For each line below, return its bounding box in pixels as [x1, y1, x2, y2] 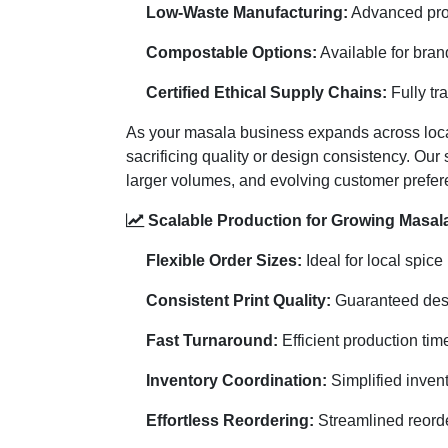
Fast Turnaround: [146, 331, 278, 349]
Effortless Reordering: [146, 411, 314, 429]
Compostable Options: [146, 43, 317, 61]
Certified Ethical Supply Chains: [146, 83, 387, 101]
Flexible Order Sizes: [146, 251, 302, 269]
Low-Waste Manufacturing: [146, 3, 348, 21]
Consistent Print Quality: [146, 291, 331, 309]
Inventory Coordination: [146, 371, 327, 389]
